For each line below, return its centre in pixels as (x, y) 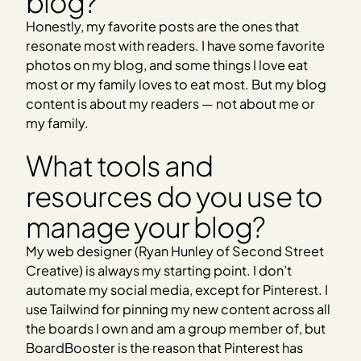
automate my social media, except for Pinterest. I (177, 289)
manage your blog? (145, 226)
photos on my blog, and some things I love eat (167, 64)
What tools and (119, 165)
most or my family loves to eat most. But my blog (176, 84)
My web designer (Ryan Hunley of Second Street (175, 251)
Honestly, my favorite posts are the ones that (163, 26)
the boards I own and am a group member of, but (176, 328)
